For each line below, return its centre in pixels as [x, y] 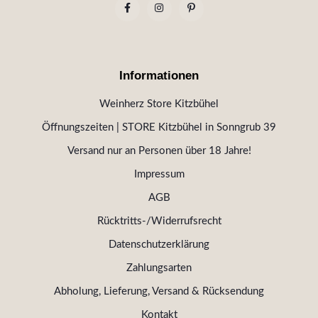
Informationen [159, 76]
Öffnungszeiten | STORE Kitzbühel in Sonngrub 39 [159, 128]
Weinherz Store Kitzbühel [159, 104]
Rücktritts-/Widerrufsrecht [159, 221]
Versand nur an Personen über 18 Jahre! [159, 151]
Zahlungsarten [159, 268]
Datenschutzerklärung [159, 245]
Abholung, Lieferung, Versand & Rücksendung [159, 292]
